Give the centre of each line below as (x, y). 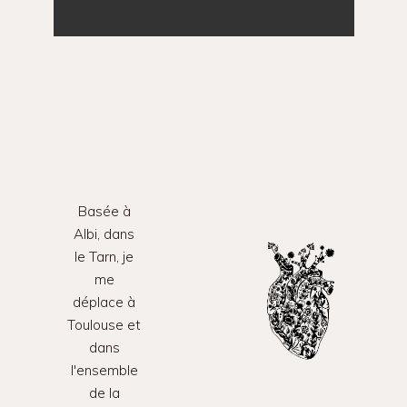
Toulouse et (104, 324)
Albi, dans (104, 233)
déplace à (104, 302)
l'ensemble (104, 370)
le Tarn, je (104, 256)
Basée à (104, 211)
